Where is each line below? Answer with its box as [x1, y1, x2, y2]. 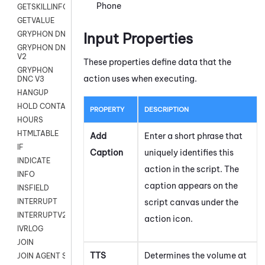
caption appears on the [144, 180, 238, 191]
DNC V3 [17, 75, 44, 84]
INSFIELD [17, 183, 49, 193]
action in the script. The [144, 163, 239, 174]
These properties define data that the [83, 56, 231, 67]
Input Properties [83, 29, 193, 47]
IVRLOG [17, 224, 43, 234]
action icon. [144, 213, 193, 224]
